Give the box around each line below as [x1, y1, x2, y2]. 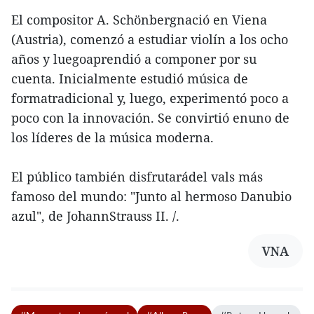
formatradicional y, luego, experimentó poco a [11, 90, 289, 107]
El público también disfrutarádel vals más [11, 168, 263, 186]
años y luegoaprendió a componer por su [11, 50, 257, 68]
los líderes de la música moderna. [11, 129, 214, 146]
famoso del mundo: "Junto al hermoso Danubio [11, 188, 292, 205]
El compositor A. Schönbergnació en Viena [11, 11, 267, 29]
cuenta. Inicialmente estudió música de [11, 70, 248, 88]
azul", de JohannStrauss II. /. [11, 207, 179, 225]
